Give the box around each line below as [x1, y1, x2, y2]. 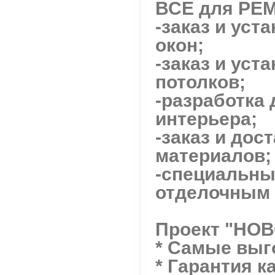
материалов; [155, 145, 271, 166]
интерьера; [155, 108, 257, 129]
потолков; [155, 71, 246, 92]
